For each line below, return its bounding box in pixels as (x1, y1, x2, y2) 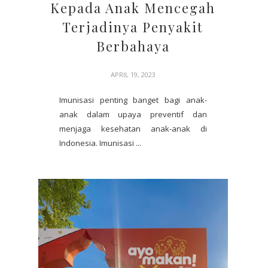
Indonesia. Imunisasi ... (59, 137, 141, 148)
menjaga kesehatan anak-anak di (59, 123, 207, 134)
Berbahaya (96, 36, 170, 55)
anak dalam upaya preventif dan (59, 108, 207, 120)
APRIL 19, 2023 (110, 69, 156, 79)
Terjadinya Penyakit (62, 17, 204, 36)
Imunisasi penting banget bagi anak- (59, 94, 207, 105)
